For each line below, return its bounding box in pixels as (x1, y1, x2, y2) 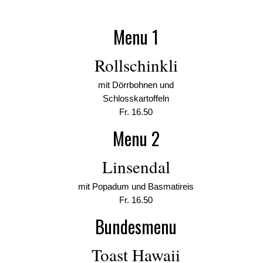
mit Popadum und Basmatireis (78, 181, 194, 191)
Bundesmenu (95, 213, 177, 240)
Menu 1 (113, 23, 159, 50)
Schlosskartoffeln (103, 93, 169, 103)
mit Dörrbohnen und (98, 80, 174, 90)
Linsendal (102, 155, 170, 178)
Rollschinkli (94, 53, 178, 76)
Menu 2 (112, 125, 160, 151)
